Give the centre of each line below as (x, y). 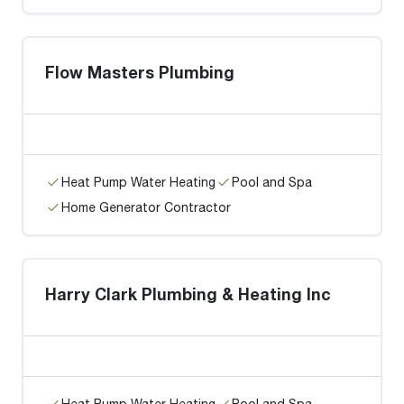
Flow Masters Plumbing (140, 72)
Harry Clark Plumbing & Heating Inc (188, 294)
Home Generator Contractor (146, 207)
